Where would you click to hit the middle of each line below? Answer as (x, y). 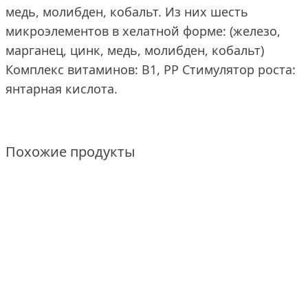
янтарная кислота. (62, 89)
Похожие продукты (70, 152)
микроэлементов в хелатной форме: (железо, (143, 31)
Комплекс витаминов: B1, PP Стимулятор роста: (151, 69)
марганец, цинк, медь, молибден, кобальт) (135, 50)
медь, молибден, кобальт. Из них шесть (127, 12)
